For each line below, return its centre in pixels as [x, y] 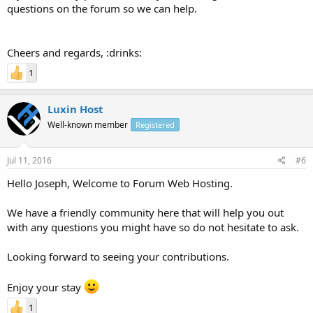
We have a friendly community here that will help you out [145, 212]
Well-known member [88, 124]
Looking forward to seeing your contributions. [118, 256]
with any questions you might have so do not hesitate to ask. [153, 227]
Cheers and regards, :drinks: [74, 52]
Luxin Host [75, 109]
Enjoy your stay [45, 287]
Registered [155, 124]
